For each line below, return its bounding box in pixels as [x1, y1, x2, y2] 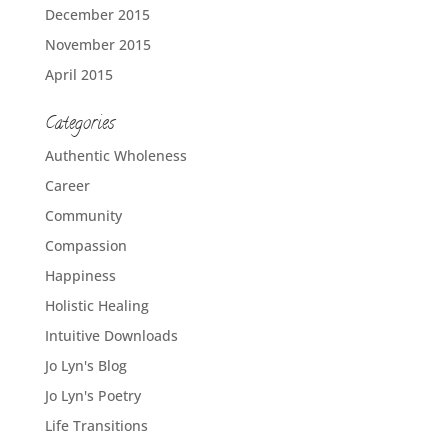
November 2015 [44, 34, 151, 54]
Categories [44, 110, 114, 139]
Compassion [44, 235, 127, 255]
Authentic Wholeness [44, 145, 187, 165]
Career [44, 175, 90, 195]
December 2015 [44, 4, 150, 24]
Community [44, 205, 122, 225]
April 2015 [44, 64, 113, 84]
